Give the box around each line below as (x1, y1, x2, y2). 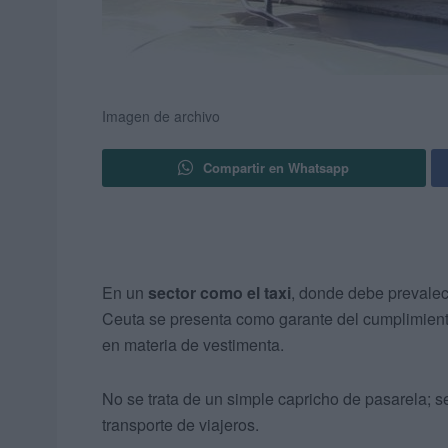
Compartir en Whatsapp (203, 158, 350, 178)
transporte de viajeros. (102, 413, 259, 437)
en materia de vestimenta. (102, 333, 284, 357)
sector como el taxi (148, 281, 291, 305)
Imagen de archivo (102, 106, 220, 127)
